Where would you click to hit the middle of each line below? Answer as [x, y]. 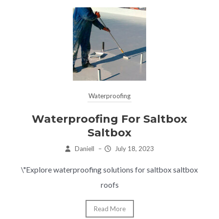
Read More [109, 208]
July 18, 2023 [134, 148]
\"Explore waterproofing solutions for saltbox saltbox [109, 169]
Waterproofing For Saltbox [109, 119]
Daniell [84, 148]
